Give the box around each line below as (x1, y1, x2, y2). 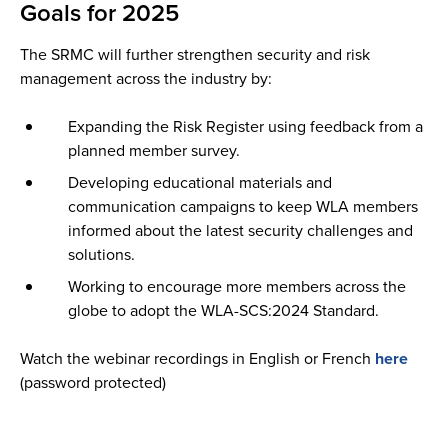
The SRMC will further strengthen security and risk (20, 42, 370, 66)
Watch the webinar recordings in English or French (20, 346, 375, 370)
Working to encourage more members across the (68, 274, 406, 298)
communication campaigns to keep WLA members (68, 194, 418, 218)
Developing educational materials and (68, 170, 332, 194)
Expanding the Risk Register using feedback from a (68, 114, 423, 138)
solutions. (68, 242, 135, 266)
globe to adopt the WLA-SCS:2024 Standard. (68, 298, 379, 322)
